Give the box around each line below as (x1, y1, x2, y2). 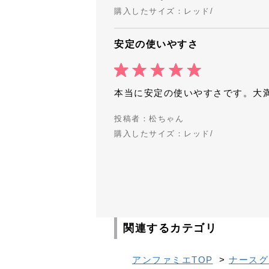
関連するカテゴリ (123, 222, 217, 235)
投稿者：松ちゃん (114, 114, 184, 124)
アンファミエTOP (132, 255, 213, 265)
